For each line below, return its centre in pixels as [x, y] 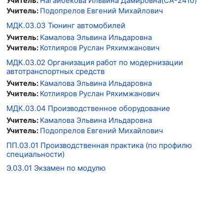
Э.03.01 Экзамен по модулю [56, 168]
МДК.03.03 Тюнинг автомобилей [66, 25]
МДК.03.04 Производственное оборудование [88, 108]
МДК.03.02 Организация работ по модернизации [95, 62]
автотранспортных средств [55, 71]
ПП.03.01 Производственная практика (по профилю [99, 145]
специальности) [36, 154]
